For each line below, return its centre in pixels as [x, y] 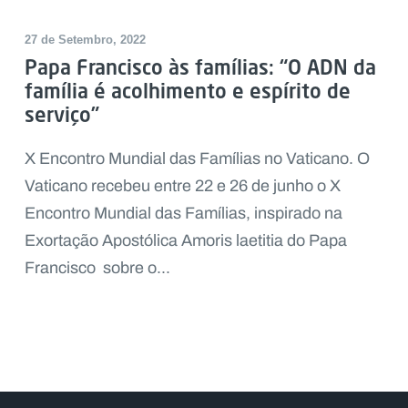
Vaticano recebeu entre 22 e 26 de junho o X [182, 186]
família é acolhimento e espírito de [187, 91]
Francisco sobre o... [97, 268]
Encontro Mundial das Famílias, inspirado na [183, 214]
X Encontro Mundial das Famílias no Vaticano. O [197, 159]
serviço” [61, 115]
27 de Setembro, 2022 [85, 40]
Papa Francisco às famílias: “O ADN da [200, 67]
